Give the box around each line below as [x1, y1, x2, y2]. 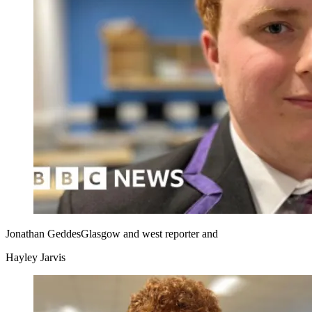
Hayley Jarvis [6, 251, 65, 264]
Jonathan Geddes [6, 228, 81, 240]
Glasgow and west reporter [81, 228, 199, 240]
